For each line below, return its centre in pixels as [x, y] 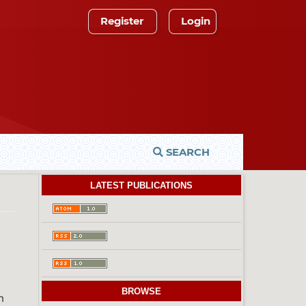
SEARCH [186, 153]
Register [122, 21]
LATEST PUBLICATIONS [141, 186]
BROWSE [141, 292]
